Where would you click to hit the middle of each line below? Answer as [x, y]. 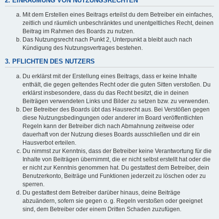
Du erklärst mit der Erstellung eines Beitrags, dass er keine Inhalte [110, 76]
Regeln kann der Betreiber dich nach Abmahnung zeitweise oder [108, 126]
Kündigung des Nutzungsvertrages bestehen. [83, 48]
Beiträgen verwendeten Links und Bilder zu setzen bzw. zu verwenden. [116, 101]
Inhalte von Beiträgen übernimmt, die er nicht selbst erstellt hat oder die [117, 159]
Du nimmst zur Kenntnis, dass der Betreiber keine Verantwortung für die [117, 151]
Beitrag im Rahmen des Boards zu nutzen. [78, 32]
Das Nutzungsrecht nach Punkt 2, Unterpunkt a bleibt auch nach [107, 40]
